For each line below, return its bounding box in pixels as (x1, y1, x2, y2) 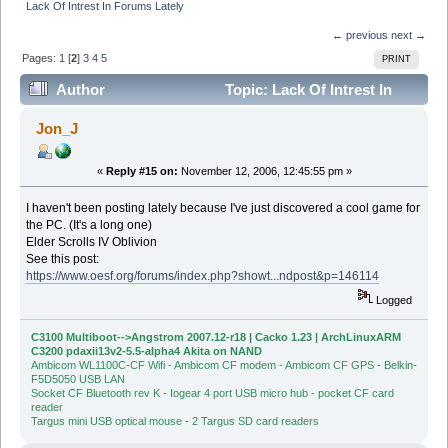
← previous (331, 28, 388, 41)
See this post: (26, 251, 100, 266)
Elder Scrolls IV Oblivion (26, 234, 158, 249)
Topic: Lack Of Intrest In (220, 81, 392, 99)
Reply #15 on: (105, 164, 178, 177)
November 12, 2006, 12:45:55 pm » (177, 164, 352, 177)
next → (390, 28, 426, 41)
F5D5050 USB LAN (30, 373, 125, 386)
